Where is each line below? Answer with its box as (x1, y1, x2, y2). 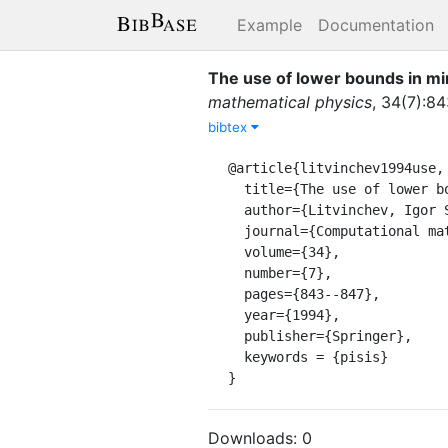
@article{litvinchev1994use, (228, 159, 444, 176)
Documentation (318, 15, 434, 35)
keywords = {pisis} (228, 348, 244, 365)
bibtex (208, 118, 251, 135)
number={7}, (228, 264, 244, 281)
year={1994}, (228, 306, 244, 323)
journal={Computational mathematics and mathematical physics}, (228, 222, 244, 239)
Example (237, 15, 302, 35)
